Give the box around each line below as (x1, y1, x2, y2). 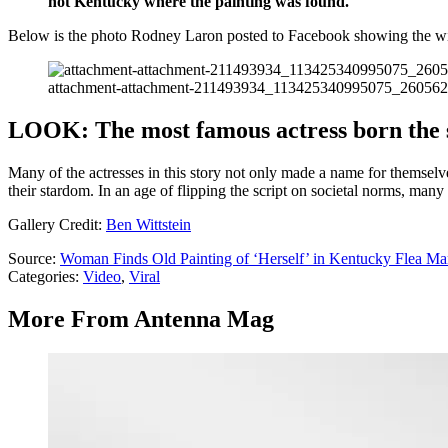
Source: (8, 250, 60, 268)
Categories (8, 268, 75, 286)
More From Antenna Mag (8, 306, 274, 333)
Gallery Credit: (8, 216, 106, 234)
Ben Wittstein (106, 216, 191, 234)
